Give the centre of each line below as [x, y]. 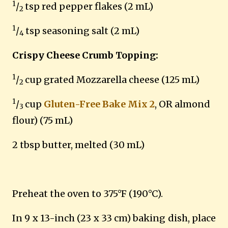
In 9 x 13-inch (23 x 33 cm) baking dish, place [114, 218]
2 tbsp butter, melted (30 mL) [78, 145]
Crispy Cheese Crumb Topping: [85, 55]
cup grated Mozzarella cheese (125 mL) [112, 80]
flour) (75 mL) [42, 120]
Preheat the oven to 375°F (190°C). [88, 194]
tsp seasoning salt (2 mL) [82, 31]
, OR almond [182, 104]
